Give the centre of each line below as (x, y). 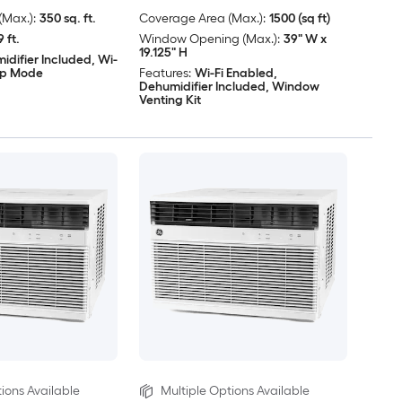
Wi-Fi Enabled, (236, 73)
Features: (165, 73)
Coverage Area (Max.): (202, 18)
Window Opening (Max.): (209, 39)
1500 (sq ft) (299, 18)
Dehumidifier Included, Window (229, 86)
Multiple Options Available (235, 391)
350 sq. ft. (67, 18)
